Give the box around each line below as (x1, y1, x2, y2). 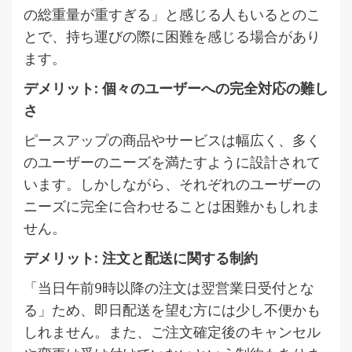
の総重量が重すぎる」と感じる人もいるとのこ (24, 4, 321, 24)
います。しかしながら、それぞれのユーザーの (24, 174, 321, 193)
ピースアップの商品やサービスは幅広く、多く (24, 130, 321, 149)
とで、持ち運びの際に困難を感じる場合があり (24, 26, 321, 46)
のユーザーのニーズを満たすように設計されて (24, 152, 321, 171)
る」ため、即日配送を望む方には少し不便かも (24, 299, 321, 319)
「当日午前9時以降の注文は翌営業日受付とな (24, 277, 314, 297)
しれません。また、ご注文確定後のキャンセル (24, 321, 321, 341)
